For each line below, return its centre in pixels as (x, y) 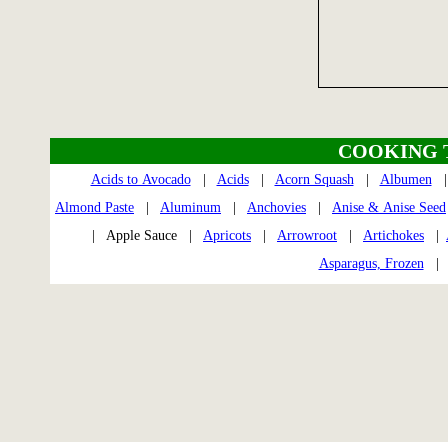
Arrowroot (307, 235)
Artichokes (393, 235)
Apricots (227, 235)
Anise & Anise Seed (389, 207)
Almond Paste (94, 207)
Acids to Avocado (140, 179)
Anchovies (276, 207)
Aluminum (190, 207)
